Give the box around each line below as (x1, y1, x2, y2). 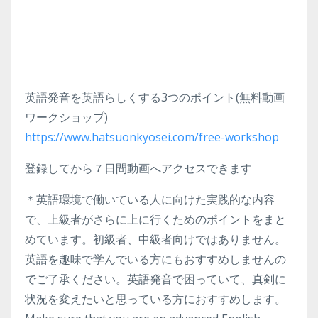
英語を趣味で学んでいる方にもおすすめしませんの (25, 251, 286, 268)
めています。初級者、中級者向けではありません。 (25, 231, 286, 248)
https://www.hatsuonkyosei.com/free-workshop (25, 129, 279, 146)
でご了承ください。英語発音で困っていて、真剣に (25, 271, 286, 287)
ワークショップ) (25, 109, 108, 126)
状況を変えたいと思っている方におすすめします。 (25, 291, 286, 307)
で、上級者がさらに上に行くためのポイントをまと (25, 212, 286, 228)
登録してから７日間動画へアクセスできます (25, 160, 252, 177)
